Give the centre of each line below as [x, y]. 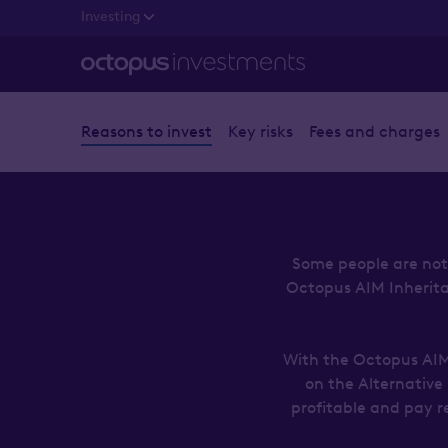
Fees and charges [374, 131]
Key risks [260, 131]
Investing [110, 16]
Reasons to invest [146, 131]
